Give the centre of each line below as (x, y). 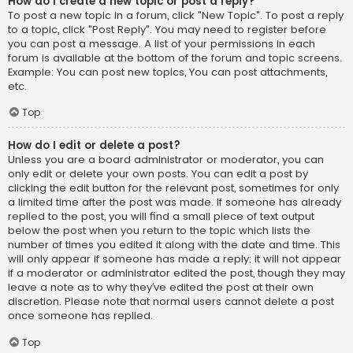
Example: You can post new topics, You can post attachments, (167, 72)
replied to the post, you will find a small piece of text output (161, 217)
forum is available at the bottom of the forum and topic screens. (175, 58)
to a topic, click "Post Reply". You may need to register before (167, 29)
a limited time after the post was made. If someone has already (175, 203)
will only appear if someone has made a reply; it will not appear (175, 259)
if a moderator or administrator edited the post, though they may (176, 273)
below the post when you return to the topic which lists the (159, 231)
